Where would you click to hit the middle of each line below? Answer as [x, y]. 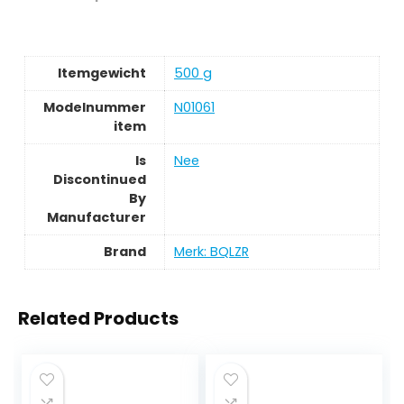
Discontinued [100, 180]
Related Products [98, 318]
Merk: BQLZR [211, 252]
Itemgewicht [102, 73]
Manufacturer [96, 218]
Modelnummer [95, 108]
